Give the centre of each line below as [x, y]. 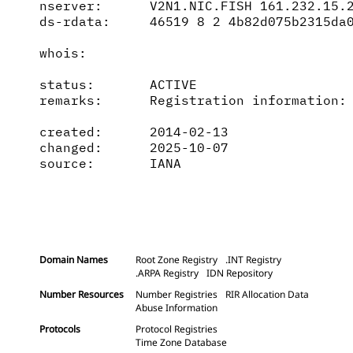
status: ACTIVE [118, 84]
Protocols [60, 329]
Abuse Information [176, 307]
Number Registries [176, 294]
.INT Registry [253, 259]
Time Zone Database [181, 342]
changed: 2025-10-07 [134, 147]
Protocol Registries [176, 329]
